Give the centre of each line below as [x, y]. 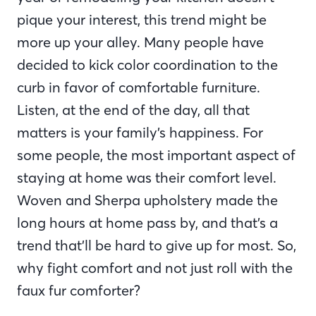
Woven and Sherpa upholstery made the [147, 200]
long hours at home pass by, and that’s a [147, 223]
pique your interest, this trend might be [142, 20]
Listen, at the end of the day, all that [133, 110]
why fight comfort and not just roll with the [155, 268]
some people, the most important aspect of [156, 155]
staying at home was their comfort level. [147, 178]
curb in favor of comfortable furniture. [139, 87]
